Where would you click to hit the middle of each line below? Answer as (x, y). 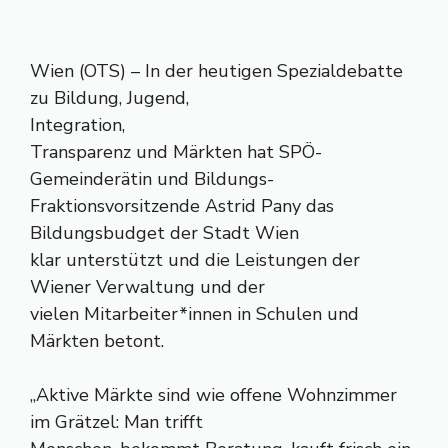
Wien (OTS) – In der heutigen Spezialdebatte (216, 71)
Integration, (77, 125)
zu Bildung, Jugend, (109, 98)
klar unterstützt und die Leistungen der (195, 260)
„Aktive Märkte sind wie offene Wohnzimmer (213, 395)
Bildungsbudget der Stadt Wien (164, 233)
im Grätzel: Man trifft (116, 422)
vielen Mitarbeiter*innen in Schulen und (194, 314)
